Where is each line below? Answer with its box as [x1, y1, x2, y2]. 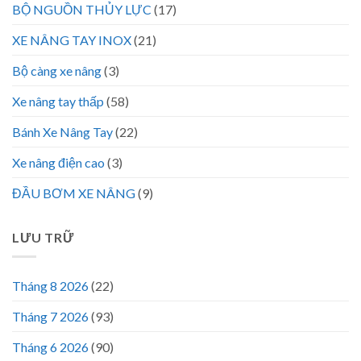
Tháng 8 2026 [12, 278, 89, 294]
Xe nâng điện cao [12, 154, 105, 170]
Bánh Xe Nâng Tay [12, 123, 113, 139]
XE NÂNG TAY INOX [12, 31, 131, 48]
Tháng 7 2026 [12, 309, 89, 325]
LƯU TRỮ [12, 229, 74, 245]
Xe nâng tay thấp [12, 93, 104, 109]
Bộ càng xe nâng [12, 62, 102, 78]
